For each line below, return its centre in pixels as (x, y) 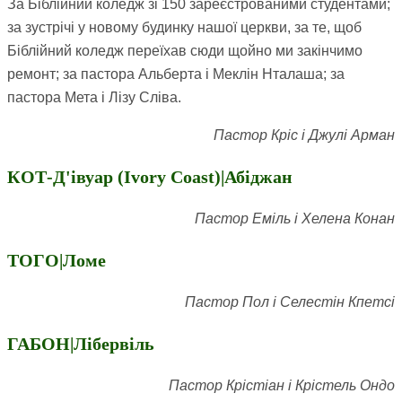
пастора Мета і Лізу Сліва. (94, 98)
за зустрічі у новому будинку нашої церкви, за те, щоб (184, 28)
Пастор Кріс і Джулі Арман (304, 135)
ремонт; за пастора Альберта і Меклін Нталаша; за (176, 74)
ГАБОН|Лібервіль (81, 344)
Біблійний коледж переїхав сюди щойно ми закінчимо (185, 51)
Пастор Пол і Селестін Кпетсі (290, 302)
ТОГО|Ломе (57, 261)
